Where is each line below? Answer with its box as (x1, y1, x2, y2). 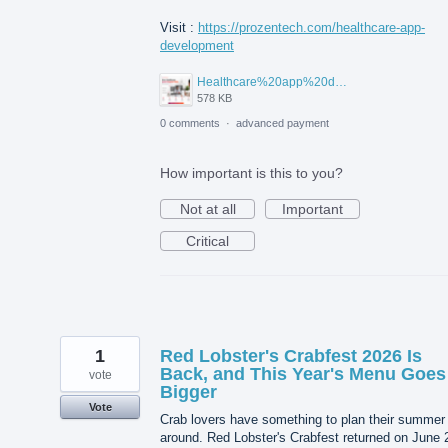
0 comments (160, 116, 220, 129)
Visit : (160, 20, 198, 36)
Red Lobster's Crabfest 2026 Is (160, 345, 422, 366)
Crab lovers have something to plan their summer (160, 411, 445, 427)
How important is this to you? (160, 164, 343, 181)
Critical (186, 232, 229, 249)
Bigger (160, 381, 217, 402)
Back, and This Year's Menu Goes (160, 363, 446, 384)
